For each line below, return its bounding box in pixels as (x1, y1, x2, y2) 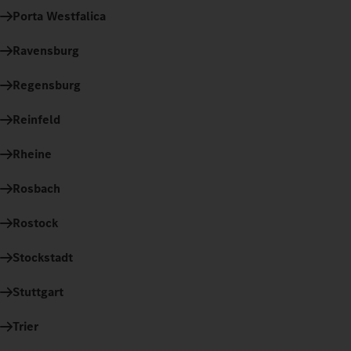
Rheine (13, 145, 52, 162)
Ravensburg (13, 42, 79, 59)
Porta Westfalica (13, 7, 106, 24)
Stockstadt (13, 248, 73, 266)
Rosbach (13, 179, 60, 197)
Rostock (13, 214, 58, 231)
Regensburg (13, 76, 81, 93)
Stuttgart (13, 283, 63, 300)
